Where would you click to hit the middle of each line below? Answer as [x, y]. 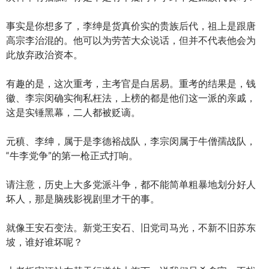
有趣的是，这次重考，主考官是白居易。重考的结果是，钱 [131, 83]
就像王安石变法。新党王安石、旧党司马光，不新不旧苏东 [131, 227]
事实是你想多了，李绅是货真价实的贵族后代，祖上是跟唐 [131, 25]
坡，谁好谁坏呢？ [44, 241]
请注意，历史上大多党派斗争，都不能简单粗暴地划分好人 [131, 184]
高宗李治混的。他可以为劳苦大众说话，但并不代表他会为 [131, 40]
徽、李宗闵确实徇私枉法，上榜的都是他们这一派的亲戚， [131, 97]
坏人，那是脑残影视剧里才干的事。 [83, 198]
